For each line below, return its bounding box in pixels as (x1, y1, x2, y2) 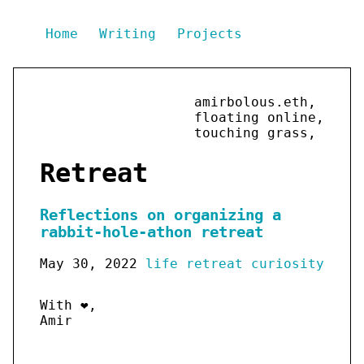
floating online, (194, 110, 324, 125)
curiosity (251, 255, 324, 271)
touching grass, (194, 125, 316, 141)
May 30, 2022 (40, 255, 137, 271)
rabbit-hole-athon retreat (40, 223, 263, 240)
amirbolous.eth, (194, 94, 316, 110)
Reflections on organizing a (40, 206, 281, 223)
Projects (177, 26, 242, 41)
